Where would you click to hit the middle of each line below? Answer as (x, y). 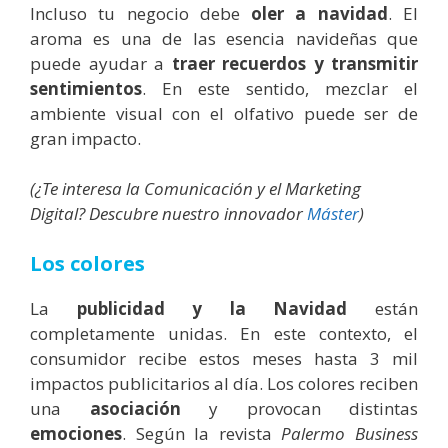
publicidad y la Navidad (212, 308)
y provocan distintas (299, 408)
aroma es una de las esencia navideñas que (224, 38)
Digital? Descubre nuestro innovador (168, 214)
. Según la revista (202, 433)
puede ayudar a (101, 63)
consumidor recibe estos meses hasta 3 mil (224, 358)
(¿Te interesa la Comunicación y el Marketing (195, 189)
